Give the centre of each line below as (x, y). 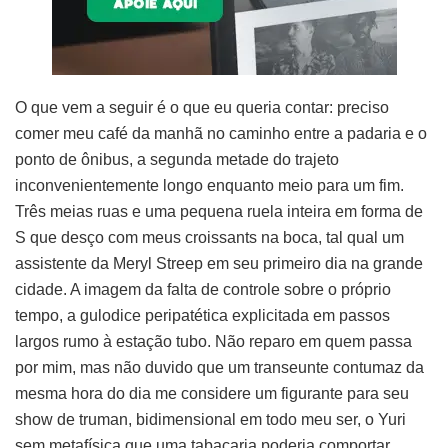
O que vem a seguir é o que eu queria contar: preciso (202, 107)
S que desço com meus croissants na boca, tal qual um (209, 237)
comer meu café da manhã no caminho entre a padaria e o (221, 133)
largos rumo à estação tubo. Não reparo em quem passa (213, 341)
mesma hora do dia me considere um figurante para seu (212, 393)
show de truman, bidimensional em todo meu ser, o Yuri (210, 419)
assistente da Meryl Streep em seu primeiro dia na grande (219, 263)
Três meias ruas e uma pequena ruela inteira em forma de (219, 211)
